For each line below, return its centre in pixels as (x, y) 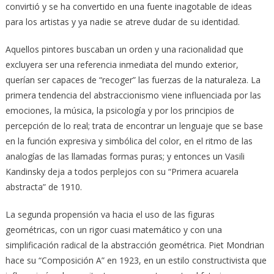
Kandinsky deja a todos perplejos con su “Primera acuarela (122, 171)
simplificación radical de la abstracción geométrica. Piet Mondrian (135, 245)
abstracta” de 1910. (43, 187)
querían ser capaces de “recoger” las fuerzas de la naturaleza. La (133, 80)
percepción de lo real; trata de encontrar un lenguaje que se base (134, 125)
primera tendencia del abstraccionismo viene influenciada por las (133, 95)
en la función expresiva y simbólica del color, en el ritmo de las (129, 141)
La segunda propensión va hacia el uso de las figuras (110, 214)
